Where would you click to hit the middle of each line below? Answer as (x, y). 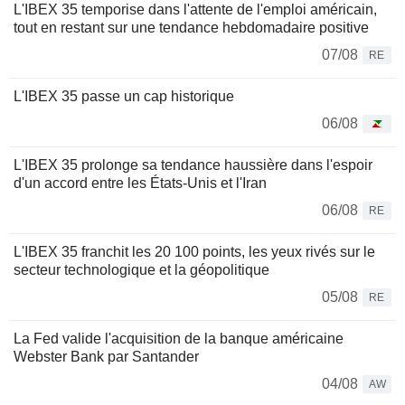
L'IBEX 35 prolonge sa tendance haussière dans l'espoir (193, 165)
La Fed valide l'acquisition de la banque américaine (179, 338)
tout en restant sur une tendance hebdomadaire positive (191, 27)
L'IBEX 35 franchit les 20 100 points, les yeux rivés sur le (194, 251)
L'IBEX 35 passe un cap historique (124, 96)
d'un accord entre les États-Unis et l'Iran (140, 183)
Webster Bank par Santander (106, 356)
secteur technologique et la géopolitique (141, 269)
